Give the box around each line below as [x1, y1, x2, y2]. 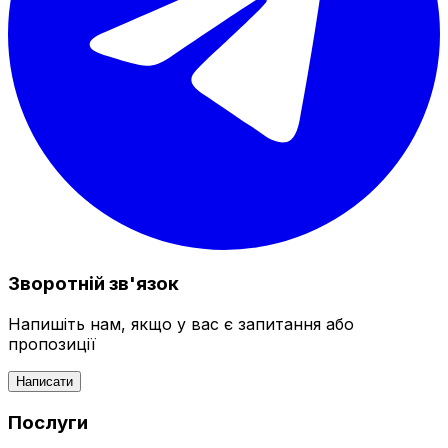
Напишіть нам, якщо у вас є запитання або [8, 313, 354, 334]
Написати [16, 373, 73, 389]
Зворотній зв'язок [8, 272, 179, 296]
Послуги [8, 410, 88, 434]
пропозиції [8, 333, 96, 354]
